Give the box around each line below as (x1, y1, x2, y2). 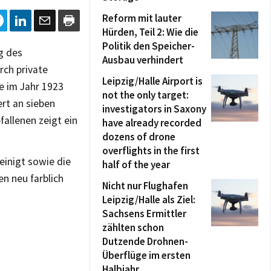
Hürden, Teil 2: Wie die (102, 25, 198, 39)
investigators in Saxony (102, 102, 206, 116)
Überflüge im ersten (102, 249, 191, 262)
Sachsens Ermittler (102, 207, 186, 220)
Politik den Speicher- (102, 39, 195, 53)
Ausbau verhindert (102, 53, 183, 67)
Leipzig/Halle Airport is (102, 74, 203, 88)
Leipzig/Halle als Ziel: (102, 193, 195, 206)
